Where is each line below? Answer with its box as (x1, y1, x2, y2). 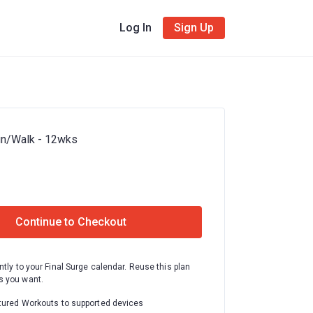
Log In (119, 21, 152, 34)
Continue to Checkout (15, 215, 126, 228)
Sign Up (174, 21, 214, 34)
